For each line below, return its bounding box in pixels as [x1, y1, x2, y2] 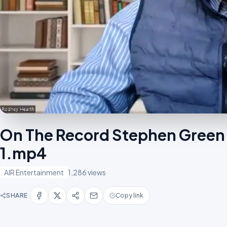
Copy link [116, 191, 143, 199]
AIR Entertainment [4, 167, 64, 177]
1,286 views [68, 167, 106, 177]
